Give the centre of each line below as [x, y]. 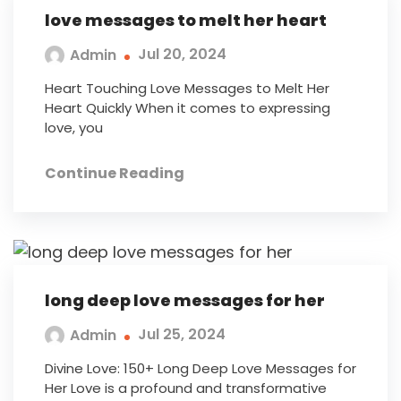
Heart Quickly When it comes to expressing [188, 107]
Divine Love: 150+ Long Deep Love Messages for [200, 368]
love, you [74, 127]
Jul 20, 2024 [182, 55]
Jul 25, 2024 [182, 335]
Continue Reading [115, 173]
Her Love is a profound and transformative [186, 388]
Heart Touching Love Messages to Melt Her [187, 88]
